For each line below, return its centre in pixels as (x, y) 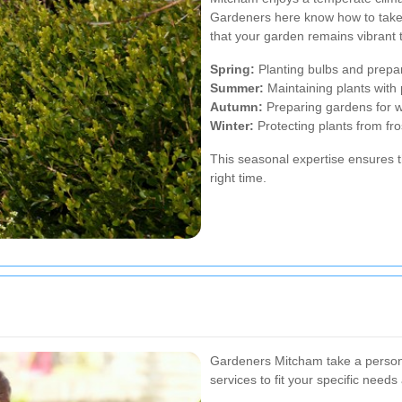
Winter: (232, 125)
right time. (238, 177)
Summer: (237, 87)
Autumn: (236, 106)
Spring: (232, 69)
